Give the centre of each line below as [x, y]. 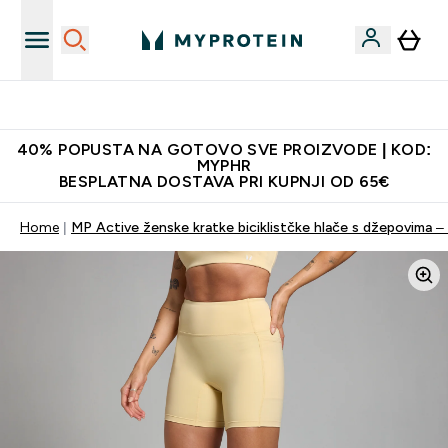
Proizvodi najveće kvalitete [236, 105]
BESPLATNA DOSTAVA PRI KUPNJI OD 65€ [224, 181]
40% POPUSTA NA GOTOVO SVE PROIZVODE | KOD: [224, 149]
